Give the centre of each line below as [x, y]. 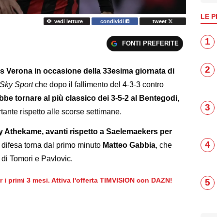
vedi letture [68, 21]
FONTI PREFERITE [150, 44]
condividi [113, 21]
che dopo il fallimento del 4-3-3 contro [98, 85]
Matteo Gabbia [129, 145]
